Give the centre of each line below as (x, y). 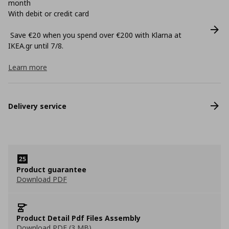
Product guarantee (51, 169)
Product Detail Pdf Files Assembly (78, 218)
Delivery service (37, 106)
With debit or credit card (49, 14)
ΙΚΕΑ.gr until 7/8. (36, 46)
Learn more (28, 67)
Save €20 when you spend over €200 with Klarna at (95, 35)
